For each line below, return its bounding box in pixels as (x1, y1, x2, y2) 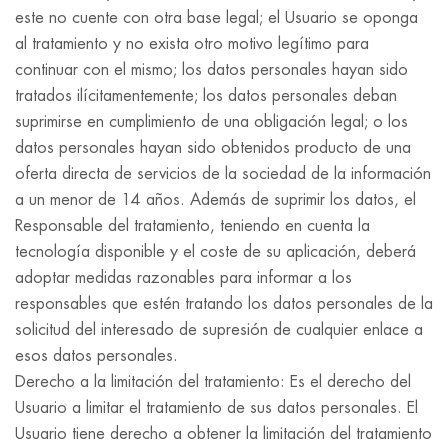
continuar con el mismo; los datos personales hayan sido (15, 62, 408, 78)
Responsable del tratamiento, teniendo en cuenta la (15, 218, 370, 234)
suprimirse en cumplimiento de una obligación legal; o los (15, 114, 408, 130)
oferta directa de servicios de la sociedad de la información (15, 166, 431, 182)
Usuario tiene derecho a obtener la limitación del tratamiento (15, 426, 432, 442)
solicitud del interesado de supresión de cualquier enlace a (15, 322, 423, 338)
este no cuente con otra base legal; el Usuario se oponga (15, 10, 418, 26)
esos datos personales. (15, 348, 178, 364)
